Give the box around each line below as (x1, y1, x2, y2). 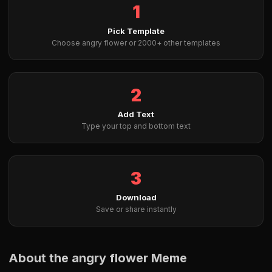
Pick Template (107, 26, 165, 36)
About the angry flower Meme (8, 251, 187, 265)
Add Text (118, 109, 154, 119)
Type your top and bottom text (81, 121, 191, 131)
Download (115, 192, 157, 202)
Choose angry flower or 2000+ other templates (52, 38, 220, 47)
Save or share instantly (95, 205, 177, 214)
